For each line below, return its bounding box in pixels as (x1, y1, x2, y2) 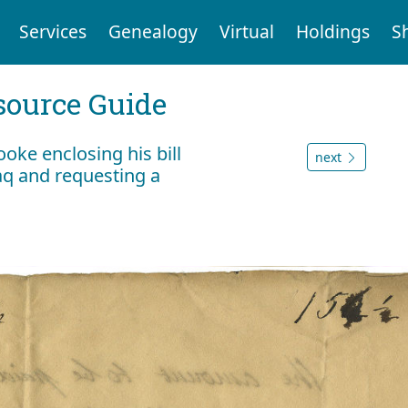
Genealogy (107, 19, 198, 45)
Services (18, 19, 87, 45)
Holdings (295, 19, 370, 45)
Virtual (219, 19, 274, 45)
